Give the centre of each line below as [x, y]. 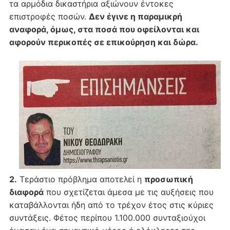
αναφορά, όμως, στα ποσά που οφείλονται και [104, 30]
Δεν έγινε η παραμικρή [135, 17]
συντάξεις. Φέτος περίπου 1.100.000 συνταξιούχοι [107, 218]
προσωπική [168, 179]
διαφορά [26, 192]
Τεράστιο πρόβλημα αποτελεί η [80, 179]
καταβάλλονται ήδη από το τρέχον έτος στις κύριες [111, 205]
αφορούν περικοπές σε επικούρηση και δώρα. [103, 42]
